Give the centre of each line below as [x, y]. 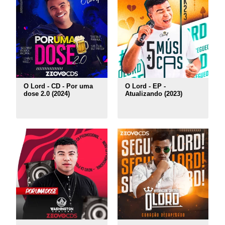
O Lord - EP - [145, 86]
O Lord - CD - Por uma [58, 86]
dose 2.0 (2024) [46, 94]
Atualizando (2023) [153, 94]
